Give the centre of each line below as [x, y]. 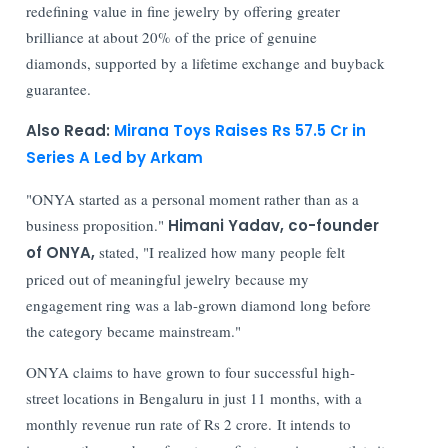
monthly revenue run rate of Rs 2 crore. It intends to [189, 423]
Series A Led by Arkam [115, 157]
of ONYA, [63, 252]
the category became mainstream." [134, 330]
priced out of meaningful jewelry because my [168, 278]
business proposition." [97, 224]
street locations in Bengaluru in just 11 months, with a [194, 397]
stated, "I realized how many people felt [222, 251]
